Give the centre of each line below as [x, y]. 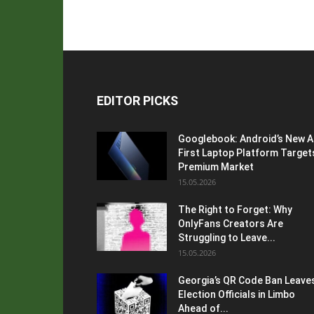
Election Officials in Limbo [237, 294]
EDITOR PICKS [137, 101]
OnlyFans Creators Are [231, 224]
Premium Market [216, 167]
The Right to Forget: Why [235, 210]
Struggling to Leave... [227, 238]
